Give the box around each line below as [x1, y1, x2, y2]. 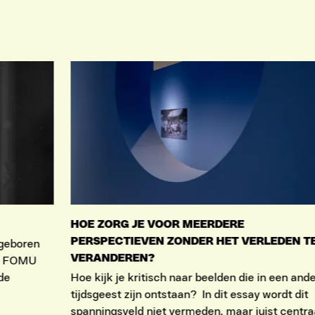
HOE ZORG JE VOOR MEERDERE [70, 219, 245, 231]
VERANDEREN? [70, 252, 155, 264]
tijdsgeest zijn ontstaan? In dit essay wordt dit [70, 289, 309, 301]
